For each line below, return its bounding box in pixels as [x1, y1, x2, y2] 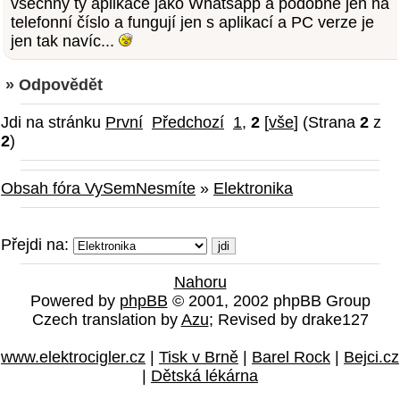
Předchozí [152, 112, 224, 131]
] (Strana [294, 112, 360, 131]
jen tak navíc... [10, 32, 119, 51]
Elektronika [213, 179, 293, 197]
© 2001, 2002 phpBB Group [167, 291, 371, 310]
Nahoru [173, 272, 227, 291]
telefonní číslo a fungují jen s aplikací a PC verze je [10, 13, 374, 32]
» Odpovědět [5, 75, 103, 94]
